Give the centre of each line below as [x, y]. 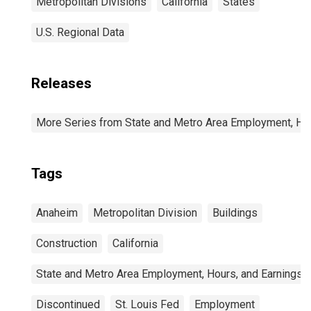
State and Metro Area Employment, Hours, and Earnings [169, 274]
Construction [67, 243]
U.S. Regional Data [80, 32]
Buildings [235, 213]
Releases [61, 83]
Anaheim [57, 213]
